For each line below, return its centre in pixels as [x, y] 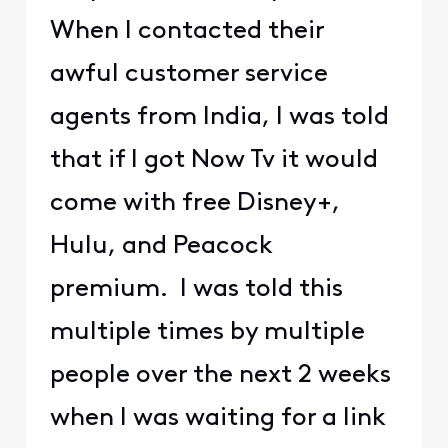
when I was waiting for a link [217, 418]
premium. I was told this [196, 289]
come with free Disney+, [194, 203]
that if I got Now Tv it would [213, 160]
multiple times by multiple [207, 332]
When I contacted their [186, 31]
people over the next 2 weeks [220, 375]
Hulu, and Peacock [161, 246]
